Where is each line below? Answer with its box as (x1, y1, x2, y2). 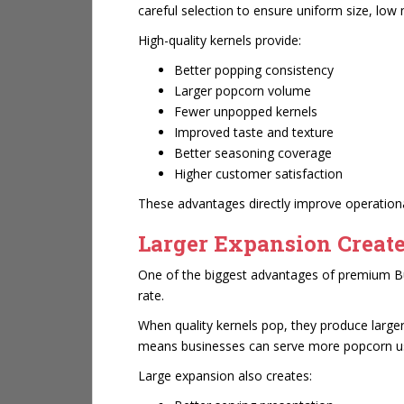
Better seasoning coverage (174, 144, 332, 161)
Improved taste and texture (174, 124, 334, 141)
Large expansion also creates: (138, 367, 312, 384)
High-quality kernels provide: (138, 32, 301, 49)
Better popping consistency (174, 61, 334, 78)
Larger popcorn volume (174, 82, 311, 99)
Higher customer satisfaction (174, 165, 343, 182)
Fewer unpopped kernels (174, 103, 317, 120)
